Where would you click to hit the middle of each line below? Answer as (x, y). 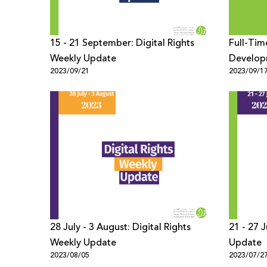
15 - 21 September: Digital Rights (122, 43)
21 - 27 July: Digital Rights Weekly (245, 227)
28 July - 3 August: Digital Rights (57, 227)
